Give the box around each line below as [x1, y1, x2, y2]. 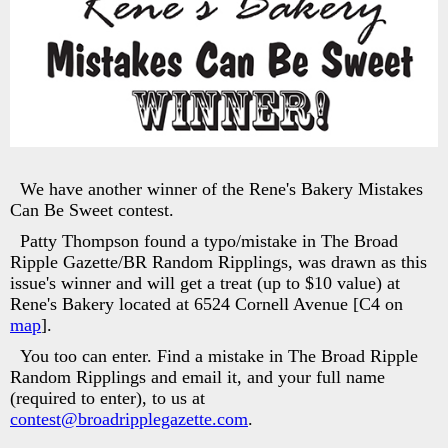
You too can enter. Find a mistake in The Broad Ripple [20, 345, 418, 366]
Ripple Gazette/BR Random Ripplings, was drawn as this [10, 251, 427, 272]
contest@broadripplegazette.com [10, 408, 248, 429]
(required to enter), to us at [10, 387, 205, 408]
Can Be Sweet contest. [10, 199, 174, 220]
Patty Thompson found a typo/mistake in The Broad [20, 230, 398, 251]
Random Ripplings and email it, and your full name [10, 366, 385, 387]
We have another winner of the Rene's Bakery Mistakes [20, 178, 423, 199]
